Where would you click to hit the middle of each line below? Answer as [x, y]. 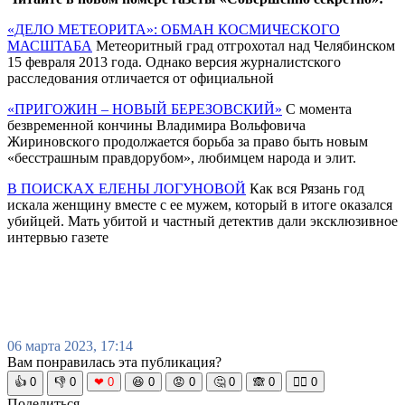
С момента [317, 108]
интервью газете [58, 237]
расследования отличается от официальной [141, 78]
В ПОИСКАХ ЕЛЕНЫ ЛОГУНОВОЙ [127, 188]
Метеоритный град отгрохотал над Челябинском [244, 45]
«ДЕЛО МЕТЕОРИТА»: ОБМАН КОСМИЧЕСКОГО [174, 29]
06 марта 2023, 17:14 [70, 345]
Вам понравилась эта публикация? [114, 362]
